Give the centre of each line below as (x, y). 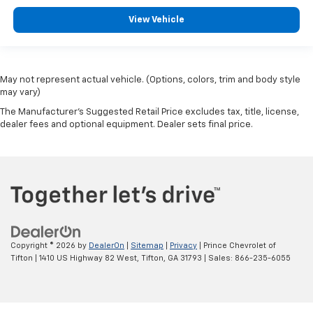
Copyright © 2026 (44, 245)
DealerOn (107, 245)
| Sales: (218, 258)
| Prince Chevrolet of (236, 245)
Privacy (183, 245)
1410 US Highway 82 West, (88, 258)
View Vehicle (156, 20)
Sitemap (147, 245)
